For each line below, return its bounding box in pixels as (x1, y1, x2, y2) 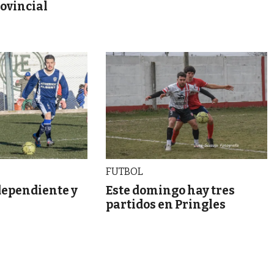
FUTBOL (105, 166, 143, 178)
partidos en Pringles (105, 198, 226, 212)
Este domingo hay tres (105, 183, 235, 198)
